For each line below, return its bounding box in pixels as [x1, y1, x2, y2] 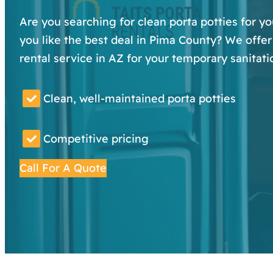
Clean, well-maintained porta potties [43, 91, 236, 105]
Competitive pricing [43, 131, 149, 146]
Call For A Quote [19, 160, 107, 175]
